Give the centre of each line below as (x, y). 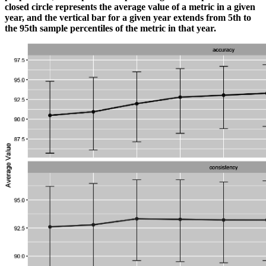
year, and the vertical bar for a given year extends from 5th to (128, 17)
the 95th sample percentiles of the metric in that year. (110, 28)
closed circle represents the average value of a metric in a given (130, 7)
